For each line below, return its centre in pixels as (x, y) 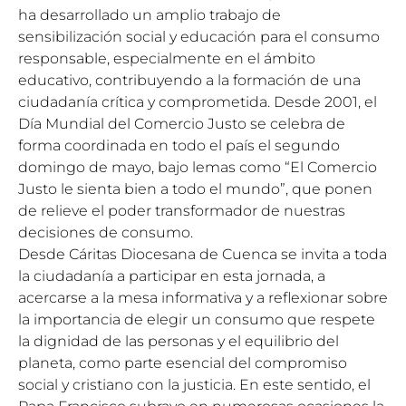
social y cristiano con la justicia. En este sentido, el (194, 385)
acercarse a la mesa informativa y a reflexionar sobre (203, 298)
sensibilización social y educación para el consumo (199, 37)
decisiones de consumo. (106, 232)
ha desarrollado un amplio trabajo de (150, 15)
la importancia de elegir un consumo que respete (197, 319)
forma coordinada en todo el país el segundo (179, 145)
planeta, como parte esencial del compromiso (183, 363)
